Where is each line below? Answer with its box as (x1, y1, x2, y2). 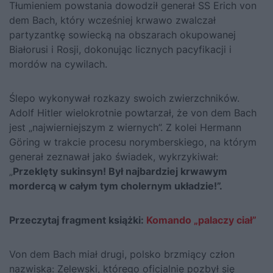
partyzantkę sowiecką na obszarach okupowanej (9, 29, 236, 41)
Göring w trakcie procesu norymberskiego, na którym (9, 136, 257, 148)
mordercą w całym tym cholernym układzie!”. (9, 180, 222, 192)
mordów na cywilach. (9, 58, 107, 70)
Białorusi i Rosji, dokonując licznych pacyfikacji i (9, 43, 232, 55)
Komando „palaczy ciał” (146, 214, 257, 226)
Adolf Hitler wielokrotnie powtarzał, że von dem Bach (9, 107, 257, 119)
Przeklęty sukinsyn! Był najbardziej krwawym (13, 165, 227, 177)
